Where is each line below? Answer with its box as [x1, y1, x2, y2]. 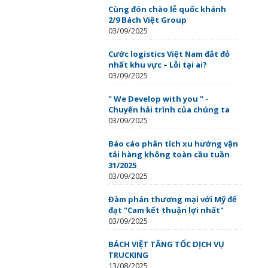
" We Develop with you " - [108, 93, 208, 104]
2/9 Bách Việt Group [108, 14, 187, 25]
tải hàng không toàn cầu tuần [108, 149, 230, 160]
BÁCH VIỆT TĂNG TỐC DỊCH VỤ [108, 239, 224, 249]
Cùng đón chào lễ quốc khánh [108, 4, 226, 14]
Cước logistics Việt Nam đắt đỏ [108, 48, 230, 59]
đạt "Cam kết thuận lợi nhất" [108, 205, 224, 215]
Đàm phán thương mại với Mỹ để [108, 194, 237, 205]
